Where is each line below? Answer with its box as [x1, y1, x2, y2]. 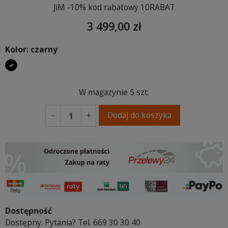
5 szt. [130, 86, 149, 98]
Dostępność [5, 205, 52, 217]
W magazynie [79, 86, 128, 98]
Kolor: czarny [5, 43, 58, 55]
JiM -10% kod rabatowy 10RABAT [53, 1, 175, 13]
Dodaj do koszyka [107, 109, 172, 121]
